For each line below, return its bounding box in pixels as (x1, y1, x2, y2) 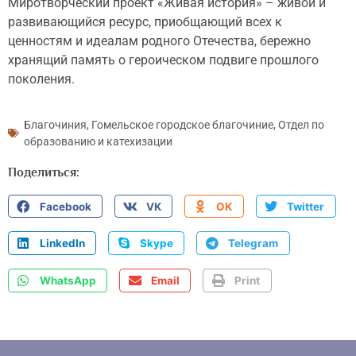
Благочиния (24, 118, 87, 131)
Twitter (287, 199, 325, 213)
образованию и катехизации (24, 134, 172, 148)
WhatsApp (39, 273, 96, 287)
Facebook (39, 199, 91, 213)
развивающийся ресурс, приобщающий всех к (8, 14, 282, 30)
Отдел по (278, 118, 324, 131)
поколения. (8, 72, 75, 87)
